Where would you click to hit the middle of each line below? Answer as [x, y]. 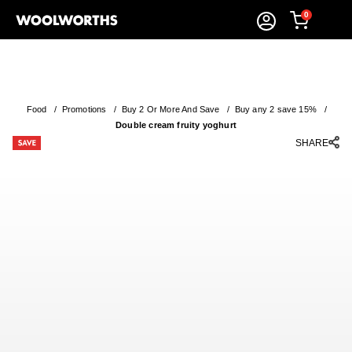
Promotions [84, 109]
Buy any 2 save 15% [275, 109]
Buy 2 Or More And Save [170, 109]
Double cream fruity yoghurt [176, 125]
